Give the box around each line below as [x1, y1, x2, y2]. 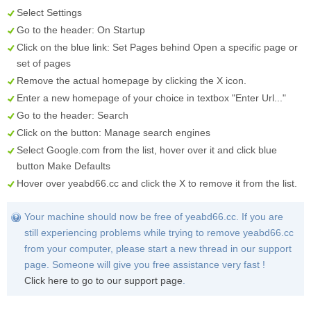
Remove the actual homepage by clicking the [17, 75, 217, 87]
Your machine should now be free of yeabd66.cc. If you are [24, 211, 283, 223]
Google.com [47, 144, 100, 156]
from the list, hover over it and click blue [100, 144, 277, 156]
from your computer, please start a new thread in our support [24, 243, 292, 255]
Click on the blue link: [17, 42, 112, 53]
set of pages [17, 58, 71, 69]
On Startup [97, 24, 145, 36]
